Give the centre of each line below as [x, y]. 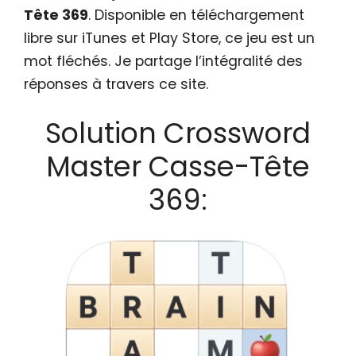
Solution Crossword [178, 133]
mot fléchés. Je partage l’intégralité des [163, 61]
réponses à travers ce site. [116, 84]
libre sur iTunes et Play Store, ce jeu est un [169, 38]
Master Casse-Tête [178, 167]
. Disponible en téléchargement [196, 15]
